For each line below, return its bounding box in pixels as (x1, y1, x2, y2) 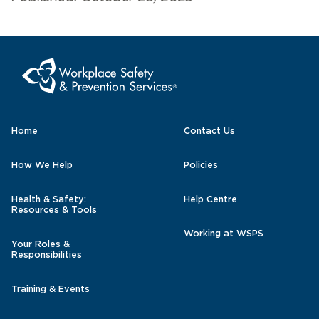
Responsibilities (11, 249, 82, 260)
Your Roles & (11, 239, 70, 249)
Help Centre (183, 194, 237, 204)
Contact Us (183, 125, 235, 136)
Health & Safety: (11, 194, 86, 204)
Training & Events (11, 283, 90, 294)
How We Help (11, 159, 73, 170)
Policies (183, 159, 218, 170)
